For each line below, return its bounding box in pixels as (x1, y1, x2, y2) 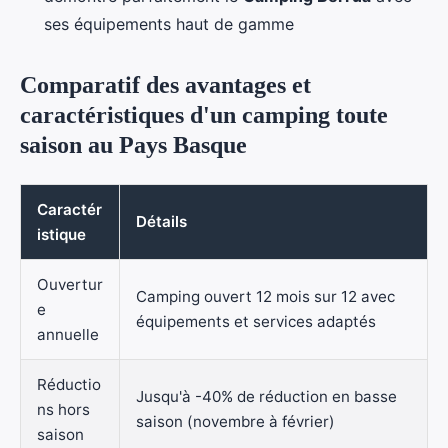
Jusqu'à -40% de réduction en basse (136, 387, 397, 407)
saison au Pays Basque (20, 132, 247, 159)
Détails (136, 212, 187, 232)
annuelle (37, 325, 99, 345)
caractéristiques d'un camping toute (20, 102, 388, 129)
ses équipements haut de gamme (44, 14, 294, 35)
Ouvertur (37, 275, 103, 295)
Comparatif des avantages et (20, 72, 311, 99)
